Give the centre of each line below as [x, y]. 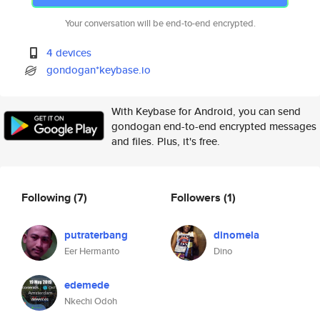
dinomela [236, 235]
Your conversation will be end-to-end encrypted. [160, 23]
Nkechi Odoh [91, 301]
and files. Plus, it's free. [166, 141]
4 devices [69, 52]
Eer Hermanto [92, 251]
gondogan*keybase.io [99, 70]
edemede [87, 285]
